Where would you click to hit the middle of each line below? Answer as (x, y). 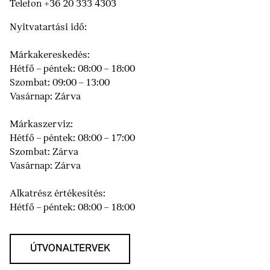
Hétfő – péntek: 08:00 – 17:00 (72, 139)
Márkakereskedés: (50, 55)
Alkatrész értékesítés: (58, 194)
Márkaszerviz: (41, 125)
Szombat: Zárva (44, 152)
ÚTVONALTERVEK (70, 249)
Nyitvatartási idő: (48, 28)
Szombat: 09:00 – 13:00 (60, 83)
